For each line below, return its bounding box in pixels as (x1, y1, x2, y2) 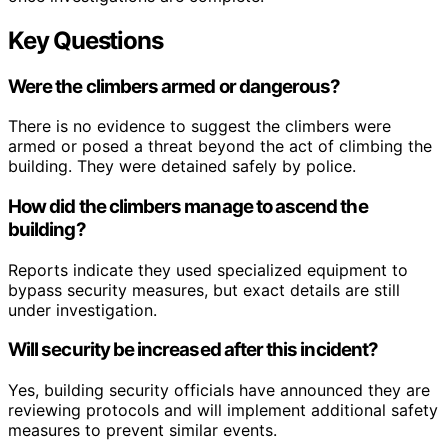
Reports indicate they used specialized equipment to (8, 259, 408, 280)
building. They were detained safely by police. (8, 156, 356, 177)
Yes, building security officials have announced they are (8, 380, 430, 401)
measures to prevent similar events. (8, 420, 277, 441)
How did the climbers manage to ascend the (8, 195, 368, 218)
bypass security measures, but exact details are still (8, 279, 400, 300)
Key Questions (8, 25, 163, 55)
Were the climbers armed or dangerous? (8, 74, 341, 98)
